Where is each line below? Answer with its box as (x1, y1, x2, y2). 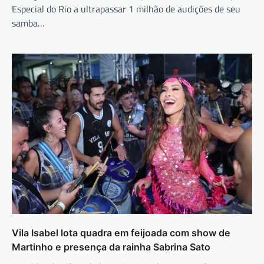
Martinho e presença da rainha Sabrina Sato (12, 241, 210, 253)
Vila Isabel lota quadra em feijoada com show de (12, 227, 230, 239)
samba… (12, 16, 45, 31)
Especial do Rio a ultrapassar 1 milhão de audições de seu (12, 2, 240, 16)
